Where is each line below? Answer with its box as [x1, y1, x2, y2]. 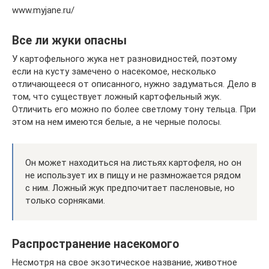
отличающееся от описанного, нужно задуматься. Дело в [12, 78, 256, 89]
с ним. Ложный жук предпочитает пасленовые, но [25, 182, 235, 193]
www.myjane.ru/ [12, 4, 74, 16]
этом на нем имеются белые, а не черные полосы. [12, 116, 222, 127]
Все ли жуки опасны [12, 34, 127, 47]
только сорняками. [25, 195, 105, 206]
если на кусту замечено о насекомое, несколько [12, 65, 216, 77]
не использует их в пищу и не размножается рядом [25, 169, 241, 181]
